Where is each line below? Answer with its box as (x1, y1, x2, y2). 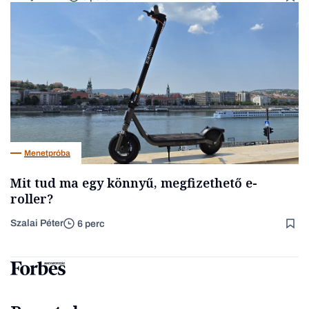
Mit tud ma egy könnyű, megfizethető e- (10, 175, 257, 192)
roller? (10, 190, 53, 208)
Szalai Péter (10, 218, 63, 229)
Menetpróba (24, 148, 70, 158)
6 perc (77, 218, 105, 229)
